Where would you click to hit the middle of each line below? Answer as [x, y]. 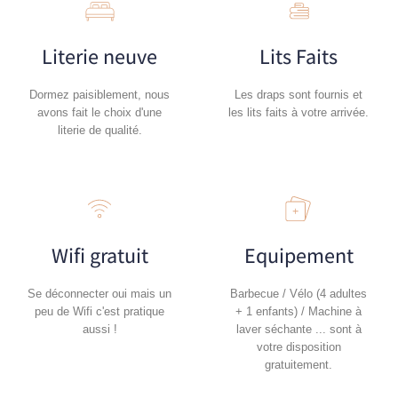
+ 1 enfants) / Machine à [298, 311]
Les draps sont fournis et [298, 94]
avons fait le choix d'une [99, 112]
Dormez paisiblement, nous [99, 94]
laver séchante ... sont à [298, 329]
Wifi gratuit [99, 255]
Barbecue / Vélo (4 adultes [298, 293]
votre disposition [298, 346]
